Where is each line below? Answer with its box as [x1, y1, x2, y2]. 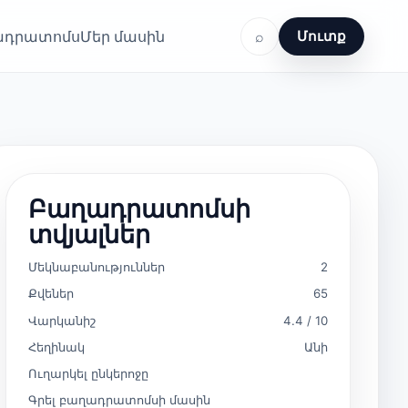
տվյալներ [28, 216, 150, 251]
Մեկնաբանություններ [28, 260, 165, 274]
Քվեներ [28, 286, 74, 301]
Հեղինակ [28, 339, 85, 354]
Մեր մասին [80, 26, 165, 46]
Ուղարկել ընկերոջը [28, 366, 148, 382]
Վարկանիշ [28, 312, 96, 328]
